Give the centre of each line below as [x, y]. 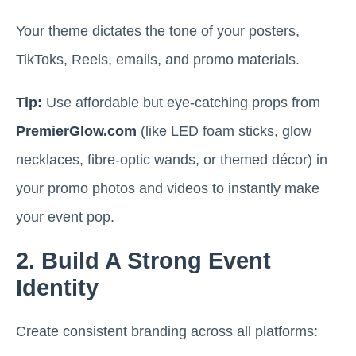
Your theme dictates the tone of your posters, [158, 31]
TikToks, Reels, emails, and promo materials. [158, 60]
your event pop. [65, 217]
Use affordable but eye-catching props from [181, 103]
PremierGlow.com [76, 132]
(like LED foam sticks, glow [224, 132]
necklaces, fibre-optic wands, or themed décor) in [172, 160]
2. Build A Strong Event [143, 261]
